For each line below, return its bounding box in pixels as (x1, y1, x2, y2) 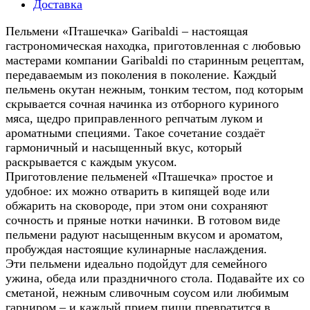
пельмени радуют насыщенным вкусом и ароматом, (6, 228, 283, 242)
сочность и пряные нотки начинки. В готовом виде (6, 213, 280, 228)
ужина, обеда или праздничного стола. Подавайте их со (6, 271, 304, 286)
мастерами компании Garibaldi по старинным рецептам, (6, 53, 304, 68)
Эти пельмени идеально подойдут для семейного (6, 257, 267, 271)
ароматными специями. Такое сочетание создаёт (6, 126, 265, 140)
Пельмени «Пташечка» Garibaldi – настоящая (6, 24, 248, 39)
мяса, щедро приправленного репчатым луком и (6, 111, 263, 126)
